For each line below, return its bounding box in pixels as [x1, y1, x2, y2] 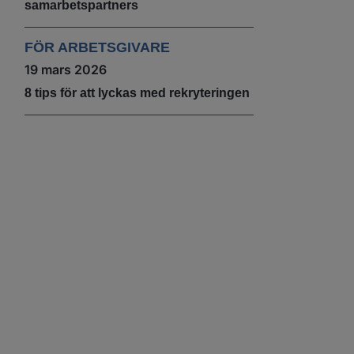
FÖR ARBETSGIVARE [24, 39, 170, 55]
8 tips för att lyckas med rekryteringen [24, 85, 250, 100]
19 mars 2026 [24, 61, 107, 77]
